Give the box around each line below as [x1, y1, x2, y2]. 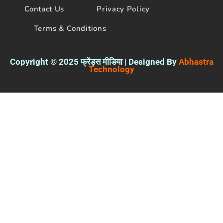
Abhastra [178, 56, 214, 67]
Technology [89, 64, 134, 74]
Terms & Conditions [33, 23, 107, 33]
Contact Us [24, 3, 65, 14]
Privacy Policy [97, 3, 150, 14]
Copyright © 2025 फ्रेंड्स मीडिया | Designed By [9, 56, 177, 67]
